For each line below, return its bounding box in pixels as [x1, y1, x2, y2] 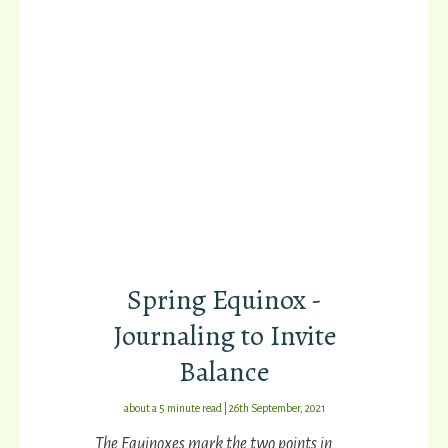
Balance [179, 353, 269, 392]
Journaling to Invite [112, 317, 336, 356]
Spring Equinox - [126, 281, 322, 320]
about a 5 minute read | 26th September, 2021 [123, 402, 325, 415]
